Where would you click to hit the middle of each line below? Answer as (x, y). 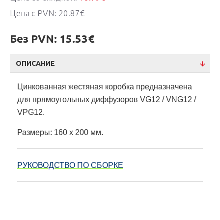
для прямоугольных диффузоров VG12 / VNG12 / (107, 99)
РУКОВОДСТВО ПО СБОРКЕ (70, 165)
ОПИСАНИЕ (35, 63)
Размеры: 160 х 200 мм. (60, 132)
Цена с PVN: (34, 13)
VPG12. (31, 112)
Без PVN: (33, 39)
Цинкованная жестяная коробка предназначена (105, 87)
